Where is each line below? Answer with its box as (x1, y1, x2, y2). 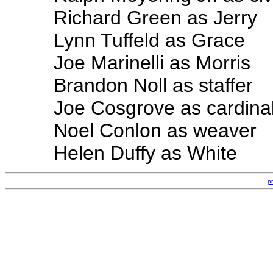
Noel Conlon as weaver (54, 119, 257, 141)
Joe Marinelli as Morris (54, 52, 250, 74)
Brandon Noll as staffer (54, 74, 253, 96)
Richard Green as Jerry (54, 7, 257, 29)
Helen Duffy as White (54, 142, 237, 164)
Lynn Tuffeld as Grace (54, 29, 245, 51)
